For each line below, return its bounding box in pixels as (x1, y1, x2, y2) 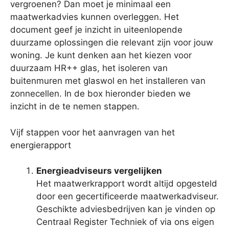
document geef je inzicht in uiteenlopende (10, 25, 182, 35)
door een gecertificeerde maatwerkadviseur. (36, 191, 219, 202)
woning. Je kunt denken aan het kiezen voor (10, 50, 192, 61)
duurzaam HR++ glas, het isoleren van (10, 63, 168, 74)
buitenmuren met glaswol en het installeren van (10, 76, 205, 86)
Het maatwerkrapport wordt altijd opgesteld (36, 178, 217, 189)
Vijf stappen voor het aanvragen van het (10, 127, 175, 138)
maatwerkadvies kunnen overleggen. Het (10, 12, 179, 22)
